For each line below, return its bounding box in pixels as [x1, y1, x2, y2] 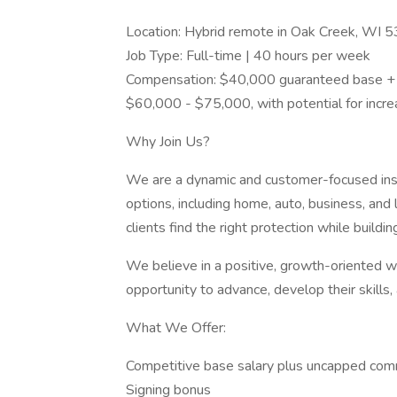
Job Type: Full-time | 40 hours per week [126, 46, 370, 66]
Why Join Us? [126, 132, 210, 152]
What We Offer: [126, 318, 226, 338]
